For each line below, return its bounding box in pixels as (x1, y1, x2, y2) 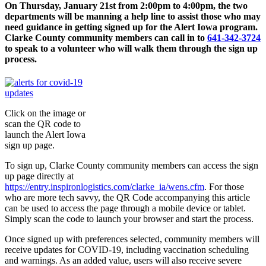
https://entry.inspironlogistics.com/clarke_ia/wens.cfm (5, 182, 204, 192)
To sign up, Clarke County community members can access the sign (5, 160, 258, 171)
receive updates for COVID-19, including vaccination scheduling (5, 245, 249, 255)
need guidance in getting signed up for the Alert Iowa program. (5, 22, 258, 33)
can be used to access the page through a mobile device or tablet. (5, 203, 246, 214)
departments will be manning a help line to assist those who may (5, 11, 261, 22)
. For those (204, 182, 244, 192)
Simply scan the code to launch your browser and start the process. (5, 214, 254, 224)
